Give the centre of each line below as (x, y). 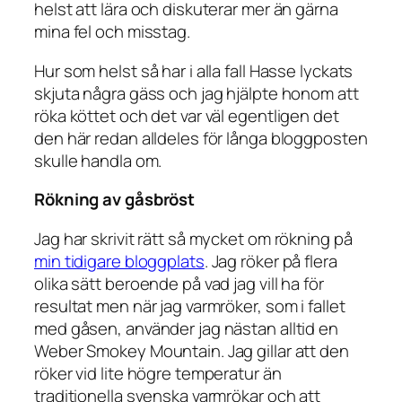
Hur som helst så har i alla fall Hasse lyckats (194, 70)
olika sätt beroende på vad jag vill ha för (179, 283)
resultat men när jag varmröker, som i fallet (190, 306)
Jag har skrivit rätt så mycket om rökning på (193, 238)
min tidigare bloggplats (119, 261)
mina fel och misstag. (112, 32)
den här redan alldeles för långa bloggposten (201, 138)
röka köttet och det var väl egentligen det (187, 115)
